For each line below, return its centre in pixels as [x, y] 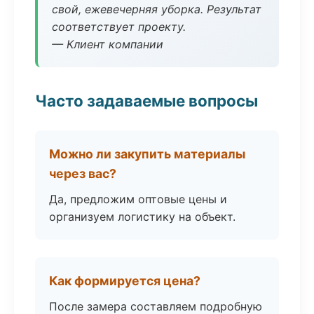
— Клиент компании [108, 44]
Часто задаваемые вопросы [146, 101]
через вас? [83, 173]
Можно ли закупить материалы [147, 154]
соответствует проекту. [119, 27]
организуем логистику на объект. [142, 217]
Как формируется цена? [125, 281]
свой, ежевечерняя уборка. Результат [157, 9]
